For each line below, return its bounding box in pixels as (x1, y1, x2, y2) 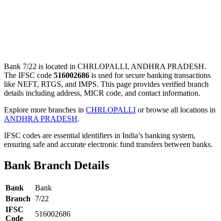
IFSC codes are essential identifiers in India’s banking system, (4, 131, 195, 140)
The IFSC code (4, 71, 54, 79)
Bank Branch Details (4, 158, 109, 172)
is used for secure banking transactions (89, 71, 211, 79)
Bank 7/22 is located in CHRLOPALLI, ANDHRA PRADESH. (4, 62, 206, 71)
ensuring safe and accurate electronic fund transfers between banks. (4, 140, 213, 148)
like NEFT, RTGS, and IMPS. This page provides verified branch (4, 79, 209, 88)
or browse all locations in (136, 105, 216, 114)
